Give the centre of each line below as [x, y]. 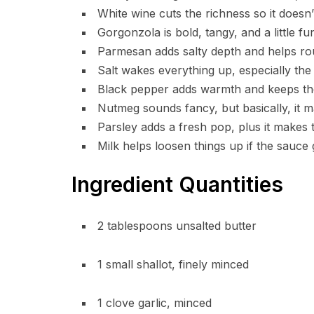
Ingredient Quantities [177, 184]
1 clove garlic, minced [155, 303]
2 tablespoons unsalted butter [177, 226]
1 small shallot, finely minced [173, 264]
